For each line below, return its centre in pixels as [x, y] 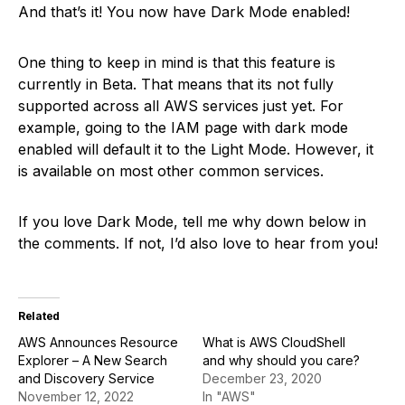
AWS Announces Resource [98, 342]
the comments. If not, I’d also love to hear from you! [198, 243]
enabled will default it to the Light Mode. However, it [196, 149]
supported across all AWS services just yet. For [181, 106]
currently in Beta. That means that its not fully [176, 84]
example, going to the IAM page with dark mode [183, 127]
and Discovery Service [86, 378]
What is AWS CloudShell [274, 342]
